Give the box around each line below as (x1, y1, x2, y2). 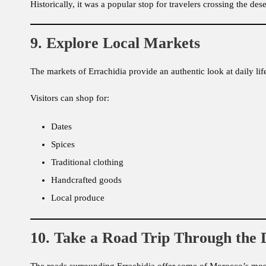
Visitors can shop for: (30, 93, 109, 103)
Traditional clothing (51, 157, 123, 167)
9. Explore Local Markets (30, 34, 200, 52)
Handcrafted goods (51, 175, 122, 185)
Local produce (51, 193, 104, 203)
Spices (51, 140, 75, 150)
